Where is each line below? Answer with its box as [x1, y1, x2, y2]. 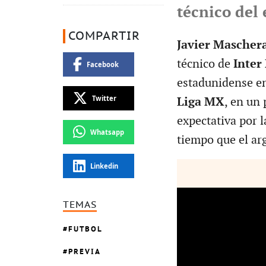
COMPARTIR [68, 29, 140, 43]
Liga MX [176, 94, 224, 109]
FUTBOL [68, 224, 103, 235]
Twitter [91, 93, 116, 103]
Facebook [86, 59, 119, 69]
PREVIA [68, 246, 101, 257]
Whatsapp [90, 127, 124, 137]
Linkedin [90, 161, 118, 170]
